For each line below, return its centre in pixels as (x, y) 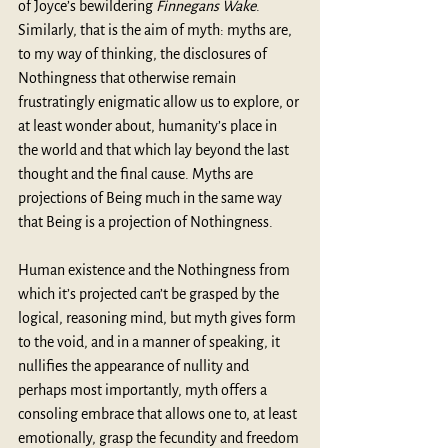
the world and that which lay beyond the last (155, 149)
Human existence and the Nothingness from (155, 269)
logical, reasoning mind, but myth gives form (158, 317)
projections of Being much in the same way (151, 197)
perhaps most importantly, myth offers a (144, 389)
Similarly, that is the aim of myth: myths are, (156, 29)
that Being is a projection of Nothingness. (145, 221)
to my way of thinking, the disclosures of (144, 53)
